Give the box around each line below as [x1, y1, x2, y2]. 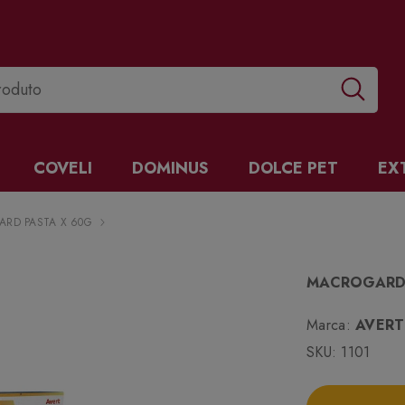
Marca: [306, 315, 351, 336]
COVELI [33, 156, 92, 181]
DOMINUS [132, 156, 209, 181]
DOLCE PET [249, 156, 338, 181]
